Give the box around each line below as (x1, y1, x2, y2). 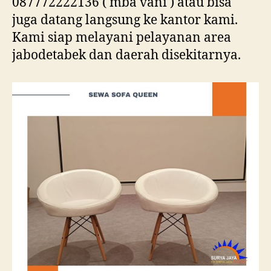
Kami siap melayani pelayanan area (12, 29, 231, 46)
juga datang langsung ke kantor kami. (12, 11, 238, 28)
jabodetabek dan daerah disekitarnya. (12, 47, 241, 64)
